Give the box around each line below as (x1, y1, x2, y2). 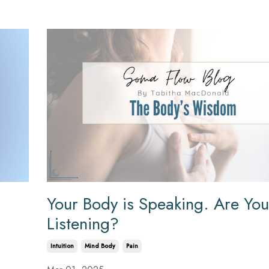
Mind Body (84, 241, 115, 251)
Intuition (50, 241, 74, 251)
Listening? (46, 211, 119, 237)
